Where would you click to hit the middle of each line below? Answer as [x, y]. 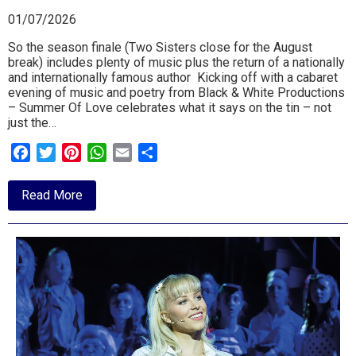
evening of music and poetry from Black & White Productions [176, 93]
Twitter [75, 153]
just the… [32, 123]
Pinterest [107, 153]
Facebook [58, 153]
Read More [52, 195]
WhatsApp [135, 153]
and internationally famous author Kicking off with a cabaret [173, 78]
